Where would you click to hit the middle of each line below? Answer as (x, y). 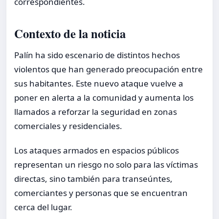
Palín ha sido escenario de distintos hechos (97, 55)
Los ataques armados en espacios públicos (97, 150)
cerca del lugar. (43, 207)
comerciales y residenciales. (68, 126)
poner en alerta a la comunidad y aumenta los (104, 97)
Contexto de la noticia (70, 33)
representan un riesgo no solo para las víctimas (106, 164)
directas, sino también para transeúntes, (93, 178)
